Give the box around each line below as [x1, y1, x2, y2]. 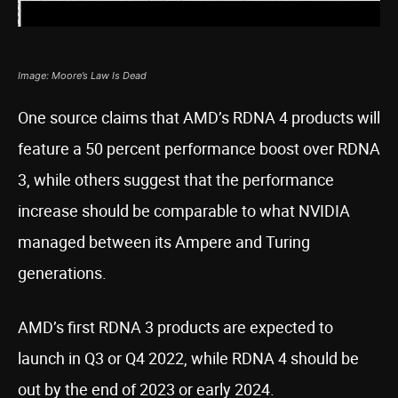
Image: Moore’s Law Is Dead [18, 69, 147, 82]
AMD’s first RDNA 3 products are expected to [18, 316, 333, 338]
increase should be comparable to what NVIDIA [18, 200, 350, 221]
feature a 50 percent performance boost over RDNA [18, 138, 380, 159]
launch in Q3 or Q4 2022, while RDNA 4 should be [18, 347, 359, 369]
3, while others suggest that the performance [18, 169, 334, 190]
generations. [18, 262, 107, 283]
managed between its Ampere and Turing [18, 231, 310, 252]
